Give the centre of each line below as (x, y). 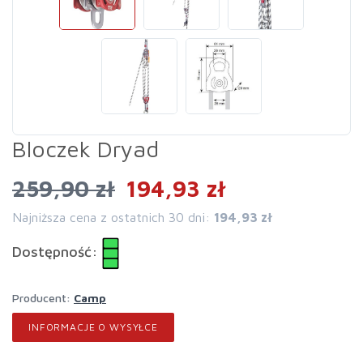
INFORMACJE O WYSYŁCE (93, 327)
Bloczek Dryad (85, 149)
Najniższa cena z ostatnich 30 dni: (113, 217)
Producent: (43, 298)
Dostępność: (57, 252)
